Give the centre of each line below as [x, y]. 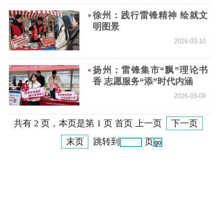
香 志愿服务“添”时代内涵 [143, 82]
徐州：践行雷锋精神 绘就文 [150, 16]
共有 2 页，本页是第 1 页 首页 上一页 [89, 124]
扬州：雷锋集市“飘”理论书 [150, 70]
